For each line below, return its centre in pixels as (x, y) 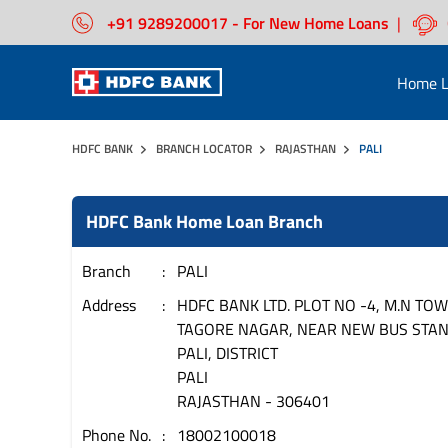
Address (109, 305)
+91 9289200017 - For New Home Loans (248, 22)
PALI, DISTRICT (227, 353)
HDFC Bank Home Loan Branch (204, 221)
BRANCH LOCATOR (204, 148)
